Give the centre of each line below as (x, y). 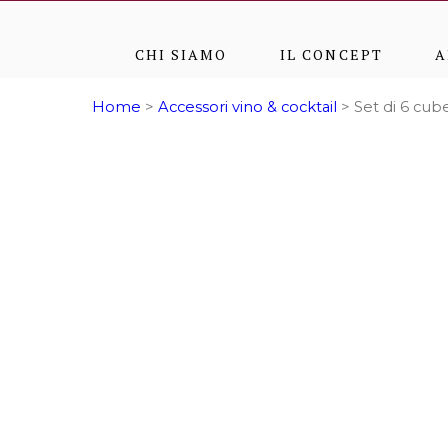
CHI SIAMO (181, 54)
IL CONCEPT (331, 54)
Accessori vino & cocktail (247, 107)
